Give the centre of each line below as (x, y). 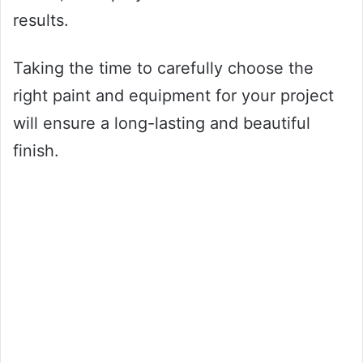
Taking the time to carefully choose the (163, 68)
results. (41, 21)
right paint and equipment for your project (173, 96)
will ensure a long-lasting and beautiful (162, 124)
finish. (36, 151)
